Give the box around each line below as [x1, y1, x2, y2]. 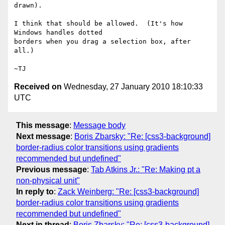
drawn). [14, 2, 42, 10]
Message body [73, 121, 126, 130]
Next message [16, 132, 70, 141]
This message [16, 121, 69, 130]
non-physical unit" [16, 176, 80, 185]
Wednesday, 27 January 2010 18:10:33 [62, 82, 203, 91]
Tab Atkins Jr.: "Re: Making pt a [91, 165, 200, 174]
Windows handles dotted [14, 29, 102, 37]
